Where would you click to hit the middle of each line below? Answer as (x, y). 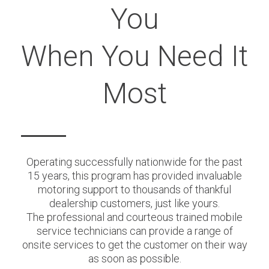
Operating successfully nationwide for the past (134, 162)
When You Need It (134, 56)
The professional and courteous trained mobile (134, 217)
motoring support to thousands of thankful (134, 189)
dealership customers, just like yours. (134, 203)
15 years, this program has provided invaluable (134, 176)
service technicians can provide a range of (134, 231)
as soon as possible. (134, 258)
